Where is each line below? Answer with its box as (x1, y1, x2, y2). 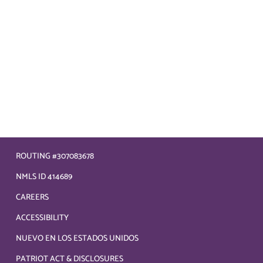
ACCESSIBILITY (16, 211, 69, 225)
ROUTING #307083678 (16, 150, 94, 163)
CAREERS (16, 191, 49, 204)
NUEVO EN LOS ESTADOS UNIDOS (16, 232, 139, 245)
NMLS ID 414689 (16, 170, 72, 184)
